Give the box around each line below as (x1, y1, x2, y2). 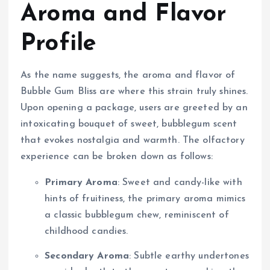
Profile (20, 31, 97, 56)
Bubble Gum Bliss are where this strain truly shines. (20, 86, 248, 96)
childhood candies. (45, 226, 128, 236)
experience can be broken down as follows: (20, 151, 213, 162)
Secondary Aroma (45, 251, 130, 261)
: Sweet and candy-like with (117, 177, 242, 187)
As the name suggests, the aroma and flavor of (20, 70, 236, 80)
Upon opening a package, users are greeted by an (20, 102, 248, 113)
